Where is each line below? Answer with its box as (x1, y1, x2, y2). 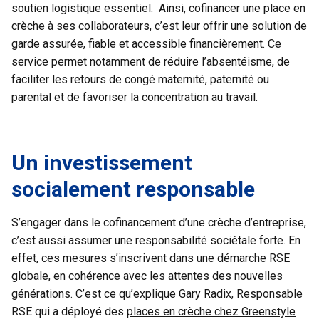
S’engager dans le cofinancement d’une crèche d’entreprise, (11, 215, 306, 229)
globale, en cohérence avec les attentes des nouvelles (11, 268, 283, 283)
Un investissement (11, 150, 192, 175)
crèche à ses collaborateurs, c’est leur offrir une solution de (11, 19, 307, 33)
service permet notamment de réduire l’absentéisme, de (11, 54, 290, 68)
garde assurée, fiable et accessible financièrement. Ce (11, 36, 281, 51)
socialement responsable (11, 176, 255, 202)
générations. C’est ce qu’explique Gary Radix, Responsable (11, 286, 303, 300)
